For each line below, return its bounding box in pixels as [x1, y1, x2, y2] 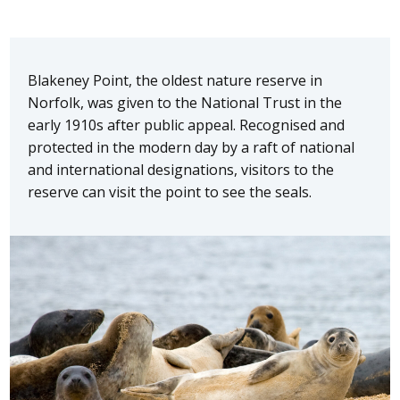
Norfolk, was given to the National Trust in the [28, 92, 343, 112]
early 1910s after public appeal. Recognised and [28, 114, 346, 135]
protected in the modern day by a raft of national [28, 137, 355, 157]
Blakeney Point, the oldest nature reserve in [28, 70, 323, 90]
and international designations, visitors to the [28, 159, 335, 179]
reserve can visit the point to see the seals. [28, 181, 312, 202]
